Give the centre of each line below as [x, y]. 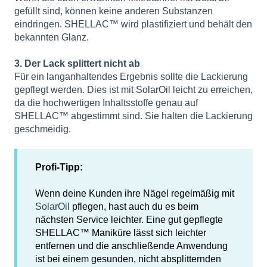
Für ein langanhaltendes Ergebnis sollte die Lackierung [131, 76]
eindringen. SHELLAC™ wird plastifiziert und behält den [133, 24]
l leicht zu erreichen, [210, 89]
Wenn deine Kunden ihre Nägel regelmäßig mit [135, 194]
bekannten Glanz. [52, 37]
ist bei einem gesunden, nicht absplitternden [128, 259]
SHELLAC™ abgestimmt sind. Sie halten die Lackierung [133, 116]
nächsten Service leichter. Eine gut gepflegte [129, 220]
